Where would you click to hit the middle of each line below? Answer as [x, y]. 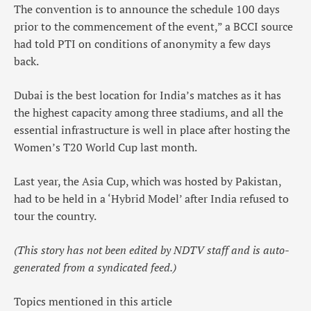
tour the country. [55, 216]
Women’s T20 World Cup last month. [106, 148]
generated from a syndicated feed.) [95, 268]
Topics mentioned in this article [93, 302]
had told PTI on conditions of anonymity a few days [142, 44]
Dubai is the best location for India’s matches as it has [148, 95]
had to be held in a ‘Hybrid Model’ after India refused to [151, 199]
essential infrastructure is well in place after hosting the [152, 130]
